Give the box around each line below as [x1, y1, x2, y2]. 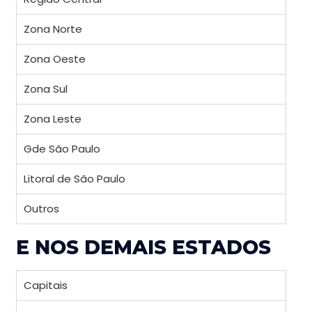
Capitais [24, 277, 68, 292]
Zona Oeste [24, 51, 86, 66]
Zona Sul [24, 81, 68, 96]
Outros [24, 201, 59, 216]
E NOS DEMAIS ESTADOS [16, 235, 271, 259]
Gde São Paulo [24, 141, 100, 156]
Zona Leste [24, 111, 81, 126]
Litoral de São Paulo [24, 171, 125, 186]
